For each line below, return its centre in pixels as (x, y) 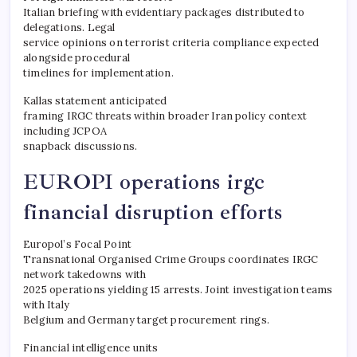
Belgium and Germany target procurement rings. (146, 320)
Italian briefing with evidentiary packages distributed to (164, 12)
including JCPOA (65, 131)
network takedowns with (85, 274)
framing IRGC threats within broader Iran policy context (165, 116)
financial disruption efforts (153, 212)
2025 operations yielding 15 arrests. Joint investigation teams (178, 289)
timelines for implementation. (98, 73)
